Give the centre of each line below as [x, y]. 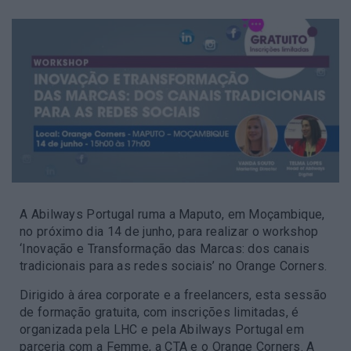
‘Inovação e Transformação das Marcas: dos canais [165, 249]
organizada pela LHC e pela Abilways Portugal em [162, 329]
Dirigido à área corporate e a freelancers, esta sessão [174, 295]
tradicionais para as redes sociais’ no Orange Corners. [174, 266]
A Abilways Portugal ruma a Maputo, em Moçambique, [172, 214]
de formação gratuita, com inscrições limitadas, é [159, 312]
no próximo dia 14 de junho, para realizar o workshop [169, 232]
